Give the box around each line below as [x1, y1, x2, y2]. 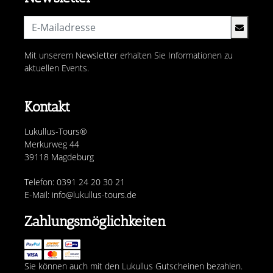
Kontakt [24, 98, 70, 115]
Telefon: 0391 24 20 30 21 [24, 176, 125, 188]
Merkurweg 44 [24, 138, 79, 150]
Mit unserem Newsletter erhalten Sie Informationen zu [24, 49, 233, 61]
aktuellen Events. [24, 62, 89, 74]
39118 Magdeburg [24, 151, 94, 163]
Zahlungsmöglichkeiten [24, 213, 166, 230]
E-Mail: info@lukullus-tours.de [24, 189, 136, 200]
